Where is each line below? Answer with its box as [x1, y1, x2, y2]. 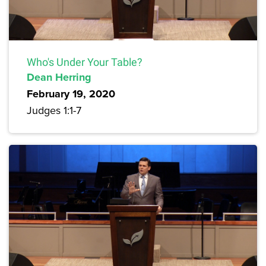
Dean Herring [27, 69, 91, 85]
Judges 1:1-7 [27, 103, 81, 118]
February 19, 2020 [27, 86, 115, 102]
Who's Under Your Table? [27, 56, 142, 69]
